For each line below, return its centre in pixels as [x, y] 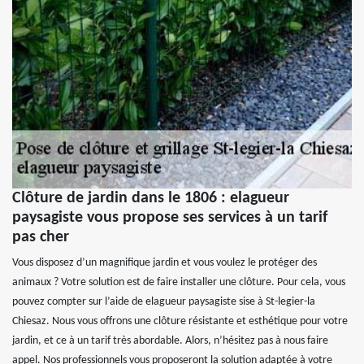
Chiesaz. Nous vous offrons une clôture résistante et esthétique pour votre [180, 321]
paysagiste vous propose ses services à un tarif [170, 217]
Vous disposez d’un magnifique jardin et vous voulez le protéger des [165, 262]
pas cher [41, 237]
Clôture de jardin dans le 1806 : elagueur [151, 198]
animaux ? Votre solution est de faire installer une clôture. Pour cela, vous [179, 282]
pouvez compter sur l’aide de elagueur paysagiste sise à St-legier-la [164, 301]
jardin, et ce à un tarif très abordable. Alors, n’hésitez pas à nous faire [170, 340]
